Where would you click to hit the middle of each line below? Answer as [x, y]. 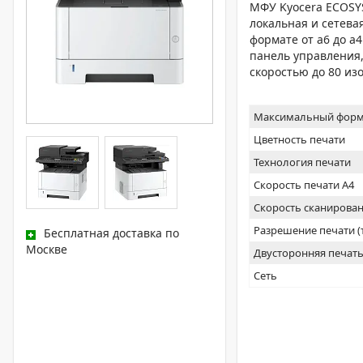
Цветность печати [300, 139]
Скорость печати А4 [304, 185]
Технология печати [303, 162]
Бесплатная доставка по [111, 233]
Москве [47, 250]
